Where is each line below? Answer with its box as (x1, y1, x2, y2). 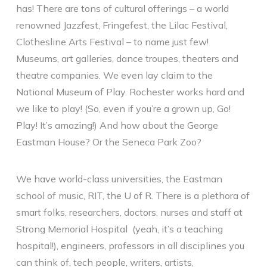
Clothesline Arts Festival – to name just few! (15, 35, 209, 48)
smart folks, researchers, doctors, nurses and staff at (15, 206, 243, 219)
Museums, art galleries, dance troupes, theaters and (15, 52, 238, 64)
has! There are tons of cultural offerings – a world (15, 2, 229, 14)
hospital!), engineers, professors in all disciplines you (15, 240, 244, 252)
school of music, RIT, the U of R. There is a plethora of (15, 190, 250, 202)
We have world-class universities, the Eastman (15, 173, 222, 185)
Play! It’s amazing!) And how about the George (15, 119, 218, 131)
